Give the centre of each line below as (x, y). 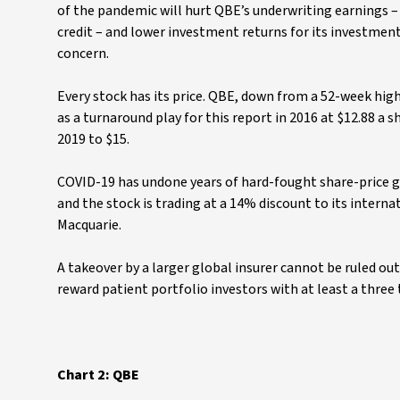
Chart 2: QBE (98, 375)
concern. (84, 54)
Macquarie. (91, 225)
